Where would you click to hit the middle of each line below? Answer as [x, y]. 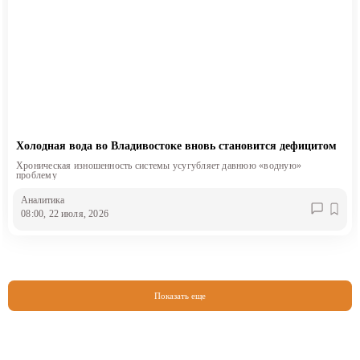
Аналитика [43, 200]
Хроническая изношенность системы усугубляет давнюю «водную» [159, 165]
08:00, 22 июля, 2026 [65, 214]
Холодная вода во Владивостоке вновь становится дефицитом [176, 145]
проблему [36, 175]
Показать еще [180, 295]
